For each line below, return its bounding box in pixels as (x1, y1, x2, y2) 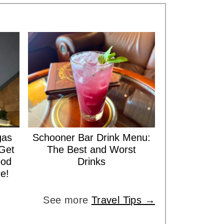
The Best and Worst (46, 143, 136, 155)
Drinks (77, 155, 105, 167)
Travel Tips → (91, 194, 155, 205)
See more (43, 194, 91, 205)
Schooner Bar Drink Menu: (32, 131, 150, 143)
